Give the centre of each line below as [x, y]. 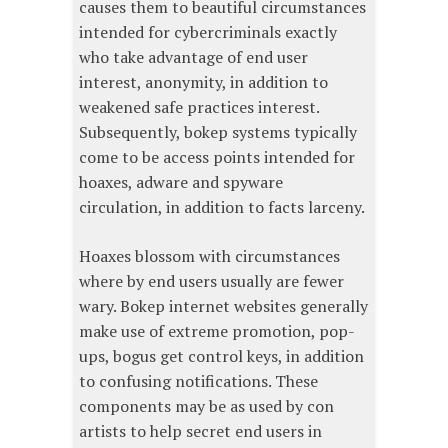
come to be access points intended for [217, 157]
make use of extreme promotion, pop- [217, 331]
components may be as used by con [206, 406]
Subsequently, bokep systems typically [218, 132]
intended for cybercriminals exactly [208, 32]
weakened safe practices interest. [199, 107]
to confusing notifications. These [198, 381]
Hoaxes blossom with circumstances [209, 256]
